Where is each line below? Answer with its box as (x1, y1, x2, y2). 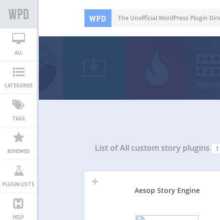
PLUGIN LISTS (2, 180, 34, 188)
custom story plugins (131, 142, 210, 154)
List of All (95, 142, 132, 154)
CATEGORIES (4, 82, 33, 89)
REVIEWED (7, 147, 30, 155)
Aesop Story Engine (134, 185, 200, 195)
